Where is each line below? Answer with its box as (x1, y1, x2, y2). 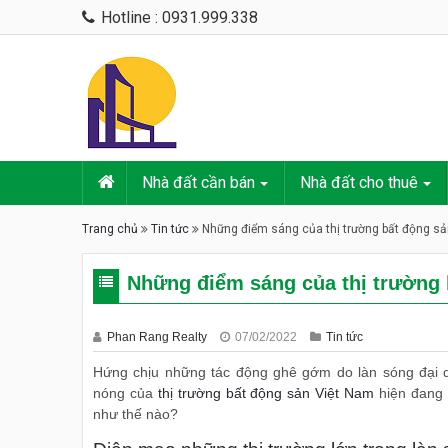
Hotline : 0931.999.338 (101, 8, 258, 27)
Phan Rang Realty (107, 330, 210, 344)
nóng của (93, 385, 153, 401)
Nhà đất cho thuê (300, 173, 418, 192)
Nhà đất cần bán (142, 173, 255, 192)
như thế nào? (93, 406, 178, 422)
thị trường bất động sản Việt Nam (152, 385, 375, 401)
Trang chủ (82, 222, 138, 236)
